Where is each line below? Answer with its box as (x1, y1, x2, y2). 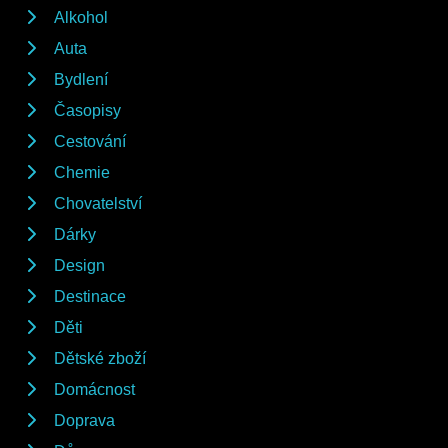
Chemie (54, 163, 110, 181)
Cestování (54, 132, 126, 150)
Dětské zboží (54, 349, 146, 367)
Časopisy (54, 101, 121, 119)
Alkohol (54, 8, 108, 26)
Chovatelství (54, 194, 142, 212)
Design (54, 256, 105, 274)
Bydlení (54, 70, 108, 88)
